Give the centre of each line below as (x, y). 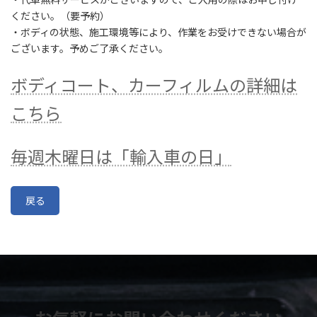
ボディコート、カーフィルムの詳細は (154, 85)
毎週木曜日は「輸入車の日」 (121, 156)
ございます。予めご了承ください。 (90, 48)
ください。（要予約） (60, 16)
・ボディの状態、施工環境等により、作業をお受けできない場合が (158, 32)
